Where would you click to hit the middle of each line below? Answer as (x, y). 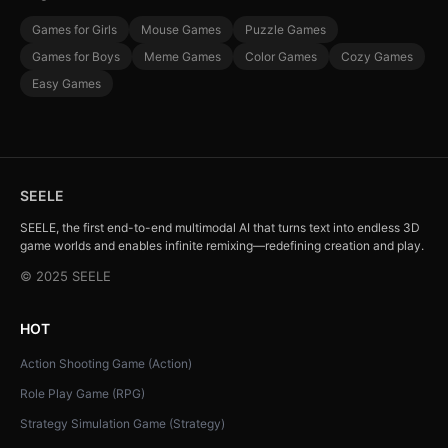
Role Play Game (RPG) (82, 393)
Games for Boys (76, 56)
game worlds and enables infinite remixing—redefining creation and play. (222, 245)
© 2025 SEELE (65, 275)
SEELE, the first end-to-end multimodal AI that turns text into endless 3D (220, 227)
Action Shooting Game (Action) (106, 363)
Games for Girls (74, 29)
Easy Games (66, 83)
